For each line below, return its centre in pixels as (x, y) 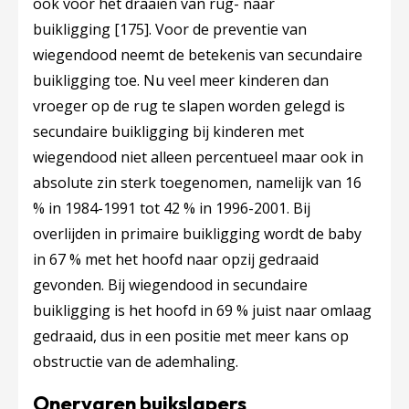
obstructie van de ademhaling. (137, 362)
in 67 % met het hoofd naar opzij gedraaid (176, 259)
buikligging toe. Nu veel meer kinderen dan (181, 80)
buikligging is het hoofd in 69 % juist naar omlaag (202, 310)
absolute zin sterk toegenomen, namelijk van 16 (197, 183)
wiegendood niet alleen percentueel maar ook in (198, 157)
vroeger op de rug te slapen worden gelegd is (189, 106)
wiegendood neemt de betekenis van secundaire (198, 55)
